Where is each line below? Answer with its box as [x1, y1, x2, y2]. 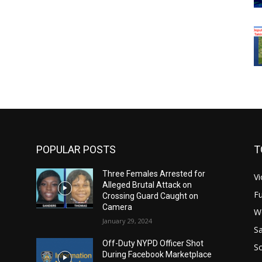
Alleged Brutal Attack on [102, 180, 192, 190]
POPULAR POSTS [36, 143, 116, 156]
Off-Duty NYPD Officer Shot [102, 239, 204, 249]
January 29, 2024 [102, 216, 153, 226]
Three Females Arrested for [102, 169, 206, 179]
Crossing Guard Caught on [102, 191, 199, 201]
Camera [102, 202, 133, 212]
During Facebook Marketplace [102, 250, 212, 260]
